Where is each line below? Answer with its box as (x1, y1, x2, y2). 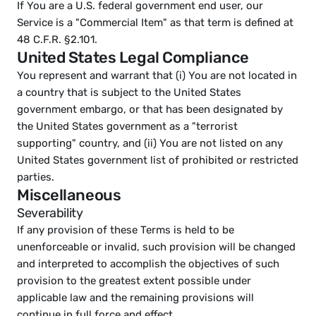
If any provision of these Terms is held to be (17, 224, 234, 236)
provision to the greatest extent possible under (17, 274, 251, 287)
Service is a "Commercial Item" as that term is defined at (17, 16, 293, 29)
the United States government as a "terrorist (17, 120, 238, 133)
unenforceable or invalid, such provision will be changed (17, 241, 296, 253)
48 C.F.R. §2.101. (17, 33, 97, 46)
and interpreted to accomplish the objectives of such (17, 257, 279, 270)
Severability (17, 205, 83, 221)
